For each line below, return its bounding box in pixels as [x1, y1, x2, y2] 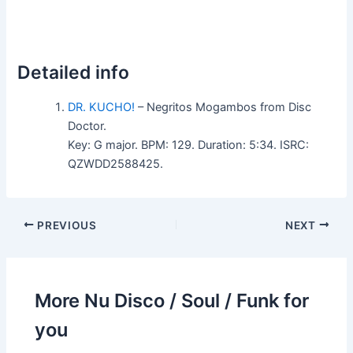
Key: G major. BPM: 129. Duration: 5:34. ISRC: [68, 137, 310, 152]
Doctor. [68, 118, 107, 133]
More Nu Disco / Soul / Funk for [35, 289, 310, 312]
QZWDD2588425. [68, 156, 164, 171]
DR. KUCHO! [68, 99, 136, 114]
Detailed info [17, 61, 130, 84]
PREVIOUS [34, 218, 97, 232]
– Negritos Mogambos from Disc [135, 99, 312, 114]
